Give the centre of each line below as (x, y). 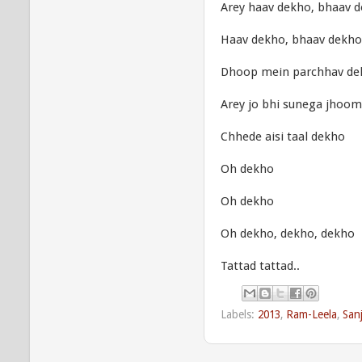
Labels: (239, 314)
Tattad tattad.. (260, 266)
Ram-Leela (311, 314)
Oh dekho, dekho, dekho (288, 234)
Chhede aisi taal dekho (283, 137)
